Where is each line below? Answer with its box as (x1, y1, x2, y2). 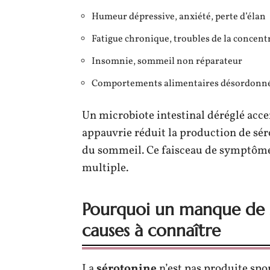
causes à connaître (82, 219, 221, 241)
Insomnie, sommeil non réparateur (92, 54, 242, 68)
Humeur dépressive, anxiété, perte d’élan (92, 10, 266, 24)
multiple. (82, 160, 128, 176)
